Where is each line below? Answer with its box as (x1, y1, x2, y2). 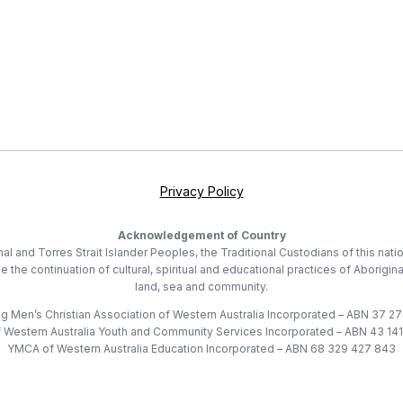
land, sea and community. (135, 280, 268, 293)
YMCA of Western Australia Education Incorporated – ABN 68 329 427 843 (7, 342, 396, 355)
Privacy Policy (159, 184, 244, 199)
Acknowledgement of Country (117, 228, 286, 242)
